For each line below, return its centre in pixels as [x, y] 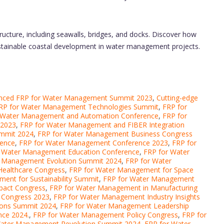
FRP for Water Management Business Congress [115, 134]
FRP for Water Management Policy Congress [105, 215]
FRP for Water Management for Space [131, 170]
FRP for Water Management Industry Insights [127, 197]
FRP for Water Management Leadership [124, 206]
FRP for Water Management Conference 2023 [93, 143]
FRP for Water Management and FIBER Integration [102, 125]
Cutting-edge [177, 98]
